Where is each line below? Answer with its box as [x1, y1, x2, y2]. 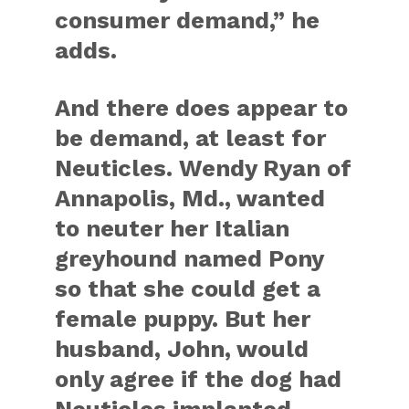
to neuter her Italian [55, 215, 290, 242]
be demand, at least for [55, 124, 327, 152]
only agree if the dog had [55, 365, 342, 393]
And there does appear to [55, 94, 349, 121]
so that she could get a [55, 275, 321, 302]
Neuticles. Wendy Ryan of [55, 154, 352, 182]
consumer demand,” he [55, 6, 320, 34]
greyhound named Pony [55, 245, 324, 272]
